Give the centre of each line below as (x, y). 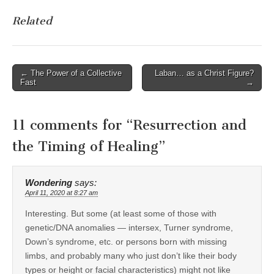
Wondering (49, 183)
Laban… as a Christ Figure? (204, 73)
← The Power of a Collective (71, 73)
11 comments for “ (73, 125)
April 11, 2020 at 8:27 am (61, 192)
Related (32, 20)
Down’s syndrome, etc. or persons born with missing (126, 241)
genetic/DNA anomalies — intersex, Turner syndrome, (129, 227)
